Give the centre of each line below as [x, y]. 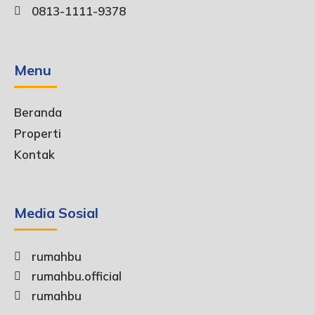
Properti [38, 134]
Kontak [34, 155]
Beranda [38, 112]
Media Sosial [56, 213]
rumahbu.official [77, 276]
